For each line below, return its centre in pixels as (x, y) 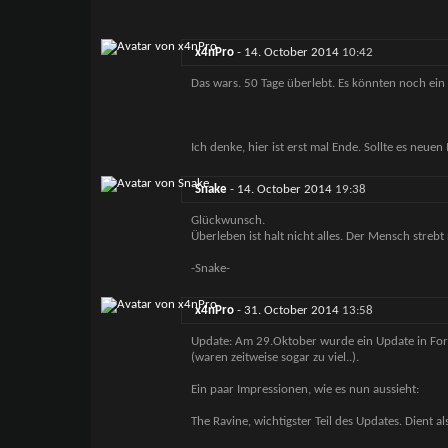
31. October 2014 (292, 311)
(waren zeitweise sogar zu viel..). (274, 358)
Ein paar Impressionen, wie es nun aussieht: (304, 390)
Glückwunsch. (227, 221)
